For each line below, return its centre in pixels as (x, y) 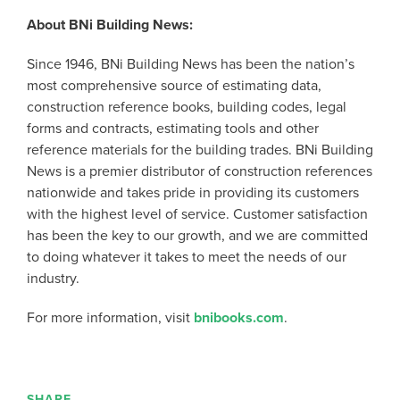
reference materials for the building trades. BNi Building (200, 150)
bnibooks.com (239, 318)
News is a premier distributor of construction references (200, 171)
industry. (55, 279)
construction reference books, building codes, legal (187, 107)
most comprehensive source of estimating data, (174, 86)
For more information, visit (110, 318)
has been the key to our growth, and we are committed (197, 236)
